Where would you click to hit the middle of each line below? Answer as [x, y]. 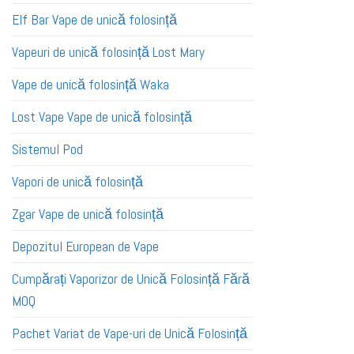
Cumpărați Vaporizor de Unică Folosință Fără [131, 279]
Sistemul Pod [47, 150]
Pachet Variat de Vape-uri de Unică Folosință [130, 334]
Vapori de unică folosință [77, 182]
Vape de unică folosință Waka [90, 85]
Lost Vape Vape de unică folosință [102, 117]
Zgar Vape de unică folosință [88, 215]
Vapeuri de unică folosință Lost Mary [108, 53]
